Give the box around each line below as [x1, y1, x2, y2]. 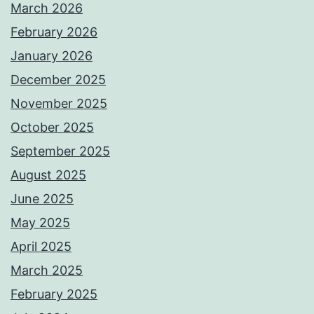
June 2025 [11, 191, 74, 206]
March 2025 [11, 262, 83, 278]
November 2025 [11, 95, 107, 111]
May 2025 [11, 214, 70, 230]
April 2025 [11, 238, 71, 254]
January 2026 [11, 48, 93, 63]
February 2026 [11, 24, 97, 39]
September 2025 [11, 143, 110, 158]
